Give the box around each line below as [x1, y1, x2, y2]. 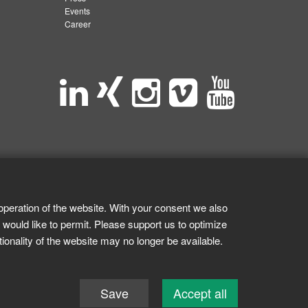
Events [65, 5, 90, 16]
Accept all [173, 284, 227, 302]
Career [65, 18, 91, 30]
